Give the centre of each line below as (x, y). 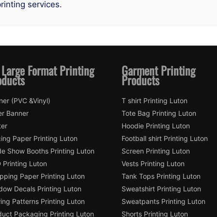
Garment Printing (158, 70)
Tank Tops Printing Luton (161, 176)
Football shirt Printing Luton (165, 139)
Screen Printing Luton (156, 151)
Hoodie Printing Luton (156, 126)
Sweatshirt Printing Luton (161, 189)
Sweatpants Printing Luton (163, 201)
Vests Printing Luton (153, 164)
